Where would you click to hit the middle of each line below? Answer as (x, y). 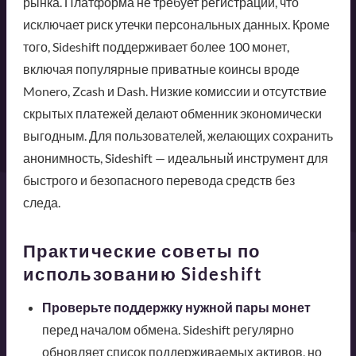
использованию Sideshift (142, 273)
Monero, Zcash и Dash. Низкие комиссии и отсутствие (174, 91)
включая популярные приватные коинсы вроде (161, 68)
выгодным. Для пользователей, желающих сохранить (178, 135)
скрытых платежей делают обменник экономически (172, 113)
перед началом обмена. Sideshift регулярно (168, 329)
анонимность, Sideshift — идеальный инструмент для (175, 157)
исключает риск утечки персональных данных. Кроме (176, 24)
